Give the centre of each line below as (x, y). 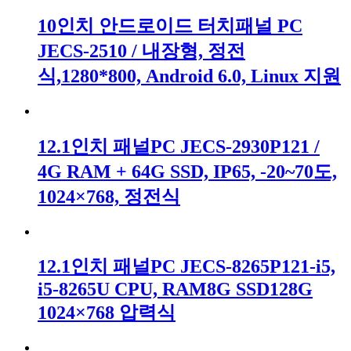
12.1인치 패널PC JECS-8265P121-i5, (186, 267)
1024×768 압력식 (107, 313)
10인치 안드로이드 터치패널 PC (170, 25)
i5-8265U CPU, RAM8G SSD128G (175, 289)
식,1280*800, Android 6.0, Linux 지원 (189, 76)
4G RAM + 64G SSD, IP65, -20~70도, (187, 171)
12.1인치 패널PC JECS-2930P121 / (179, 146)
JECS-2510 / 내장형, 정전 (141, 51)
